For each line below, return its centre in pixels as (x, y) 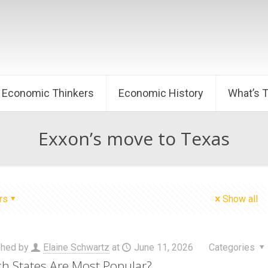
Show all (240, 199)
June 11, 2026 (163, 247)
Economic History (161, 93)
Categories (233, 247)
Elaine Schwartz (76, 247)
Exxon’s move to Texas (134, 138)
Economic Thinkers (48, 93)
